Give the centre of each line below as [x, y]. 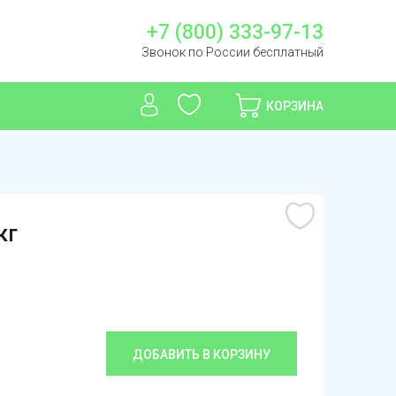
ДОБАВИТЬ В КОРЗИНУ [202, 354]
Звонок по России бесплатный [232, 52]
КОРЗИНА [294, 106]
